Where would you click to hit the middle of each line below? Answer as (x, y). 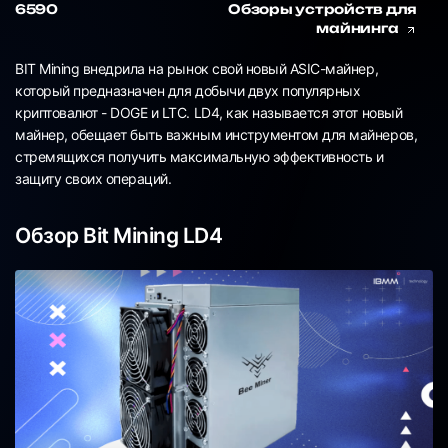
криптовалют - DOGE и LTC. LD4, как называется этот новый (209, 113)
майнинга (358, 28)
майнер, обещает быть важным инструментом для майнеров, (216, 135)
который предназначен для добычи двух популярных (188, 91)
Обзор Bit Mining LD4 (119, 235)
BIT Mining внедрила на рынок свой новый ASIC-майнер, (197, 69)
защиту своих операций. (93, 179)
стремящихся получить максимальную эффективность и (199, 157)
